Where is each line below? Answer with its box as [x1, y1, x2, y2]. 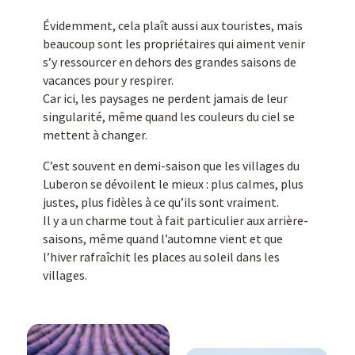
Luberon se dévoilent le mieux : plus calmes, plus [42, 175, 303, 192]
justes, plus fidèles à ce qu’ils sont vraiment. [42, 193, 279, 210]
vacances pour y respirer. [42, 71, 174, 88]
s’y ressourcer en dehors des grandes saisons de [42, 53, 296, 70]
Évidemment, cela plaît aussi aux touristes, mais [42, 17, 303, 33]
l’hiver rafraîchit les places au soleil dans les [42, 248, 280, 265]
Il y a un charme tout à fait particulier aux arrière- [42, 212, 308, 228]
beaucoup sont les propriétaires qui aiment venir [42, 35, 305, 52]
